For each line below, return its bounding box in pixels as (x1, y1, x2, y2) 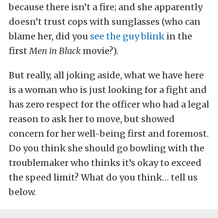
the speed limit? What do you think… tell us (9, 171, 198, 183)
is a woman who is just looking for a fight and (9, 84, 207, 95)
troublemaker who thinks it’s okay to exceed (9, 157, 201, 168)
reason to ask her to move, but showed (9, 113, 175, 125)
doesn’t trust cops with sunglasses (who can (9, 16, 200, 27)
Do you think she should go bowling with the (9, 142, 204, 154)
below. (9, 186, 36, 198)
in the (164, 30, 192, 42)
